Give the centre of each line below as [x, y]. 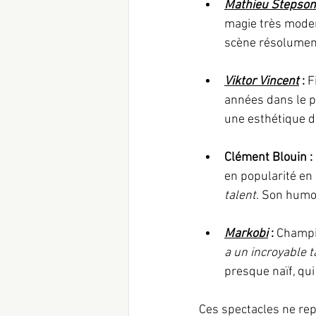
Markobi [246, 233]
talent [240, 195]
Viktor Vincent [262, 81]
